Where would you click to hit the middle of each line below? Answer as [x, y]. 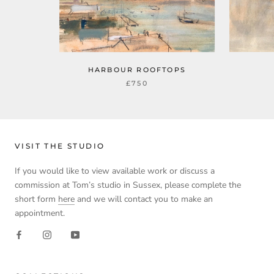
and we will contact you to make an [144, 199]
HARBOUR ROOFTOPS [137, 70]
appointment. [41, 213]
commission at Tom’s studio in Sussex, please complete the [128, 185]
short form [36, 199]
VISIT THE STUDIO [60, 146]
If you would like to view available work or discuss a [115, 171]
